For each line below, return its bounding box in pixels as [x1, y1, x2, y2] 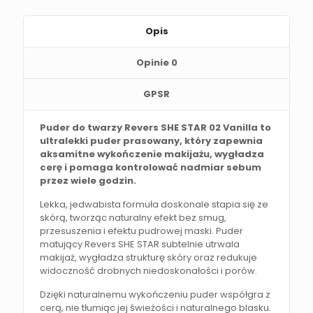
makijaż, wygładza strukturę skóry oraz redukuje [40, 250, 258, 264]
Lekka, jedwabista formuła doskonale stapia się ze [40, 197, 269, 211]
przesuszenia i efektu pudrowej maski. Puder [40, 224, 244, 238]
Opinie [136, 55, 171, 69]
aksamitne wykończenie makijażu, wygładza [40, 147, 265, 161]
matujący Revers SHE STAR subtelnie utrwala [40, 237, 240, 251]
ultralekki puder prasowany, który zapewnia [40, 133, 263, 147]
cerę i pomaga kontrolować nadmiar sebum [40, 160, 262, 174]
